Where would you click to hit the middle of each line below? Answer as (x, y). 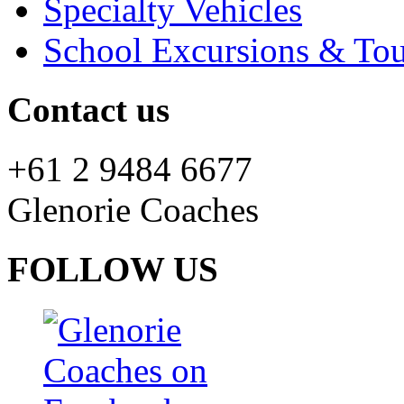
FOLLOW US (113, 270)
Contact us (88, 109)
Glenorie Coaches (133, 210)
